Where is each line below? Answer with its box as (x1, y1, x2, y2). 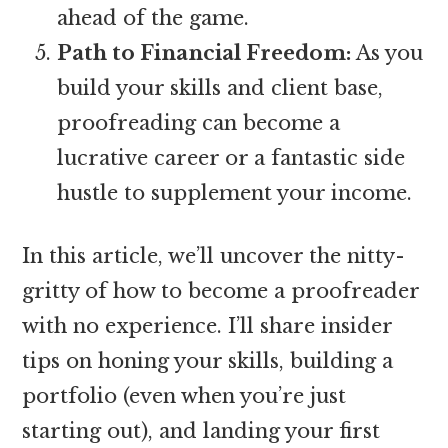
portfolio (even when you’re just (22, 383, 347, 408)
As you (351, 40, 424, 65)
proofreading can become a (57, 110, 341, 135)
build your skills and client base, (57, 75, 384, 100)
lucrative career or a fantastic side (57, 145, 406, 170)
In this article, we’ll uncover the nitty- (22, 243, 406, 268)
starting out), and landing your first (22, 418, 381, 443)
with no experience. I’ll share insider (22, 313, 393, 338)
